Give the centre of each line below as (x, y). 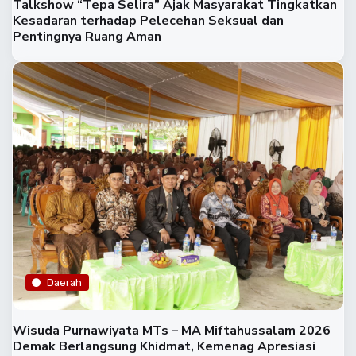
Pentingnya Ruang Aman (87, 37)
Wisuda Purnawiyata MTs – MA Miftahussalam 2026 (172, 331)
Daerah (65, 282)
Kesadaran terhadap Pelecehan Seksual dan (148, 21)
